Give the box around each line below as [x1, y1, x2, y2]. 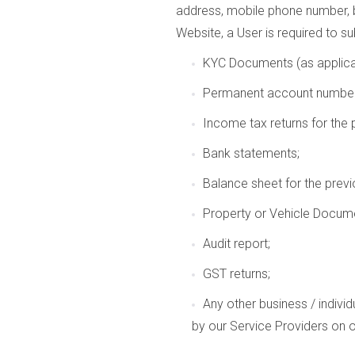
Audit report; [203, 236, 270, 251]
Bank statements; [203, 146, 300, 161]
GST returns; [203, 266, 270, 281]
